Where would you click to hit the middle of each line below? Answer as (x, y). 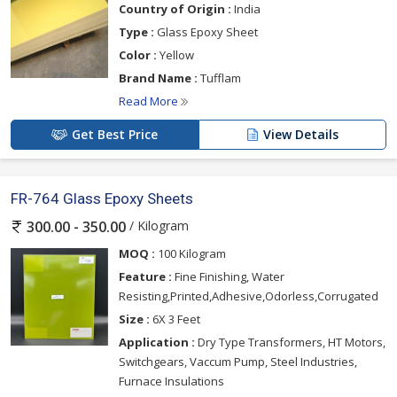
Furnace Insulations (171, 381)
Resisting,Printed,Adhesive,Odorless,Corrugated (249, 296)
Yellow (175, 54)
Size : (134, 319)
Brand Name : (158, 78)
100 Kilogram (191, 253)
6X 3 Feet (175, 319)
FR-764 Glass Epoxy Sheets (102, 198)
